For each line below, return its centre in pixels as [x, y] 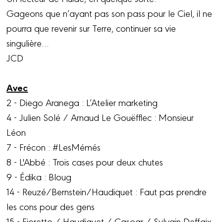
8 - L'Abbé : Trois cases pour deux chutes [85, 161]
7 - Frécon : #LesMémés [54, 146]
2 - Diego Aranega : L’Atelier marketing [82, 102]
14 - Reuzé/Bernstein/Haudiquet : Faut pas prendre [107, 191]
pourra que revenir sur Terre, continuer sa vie [91, 28]
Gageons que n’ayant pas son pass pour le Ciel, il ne [110, 13]
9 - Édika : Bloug [39, 176]
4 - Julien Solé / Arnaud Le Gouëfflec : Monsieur [100, 117]
